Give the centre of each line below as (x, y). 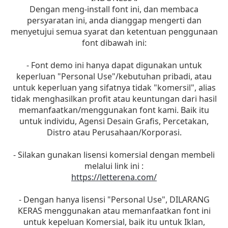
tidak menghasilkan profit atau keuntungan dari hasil (114, 99)
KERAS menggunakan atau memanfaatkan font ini (114, 211)
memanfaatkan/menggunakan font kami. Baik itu (114, 110)
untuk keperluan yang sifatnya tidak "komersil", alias (114, 88)
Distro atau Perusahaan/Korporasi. (114, 132)
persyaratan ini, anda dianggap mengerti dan (114, 20)
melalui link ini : (114, 166)
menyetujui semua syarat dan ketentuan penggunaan (114, 32)
